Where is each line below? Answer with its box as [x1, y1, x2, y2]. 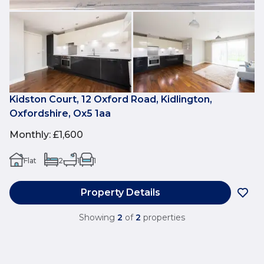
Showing [79, 212, 115, 223]
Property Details [80, 187, 160, 199]
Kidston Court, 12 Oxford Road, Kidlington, [9, 94, 212, 105]
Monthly [9, 129, 49, 141]
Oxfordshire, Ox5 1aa [9, 108, 111, 120]
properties [143, 212, 185, 223]
